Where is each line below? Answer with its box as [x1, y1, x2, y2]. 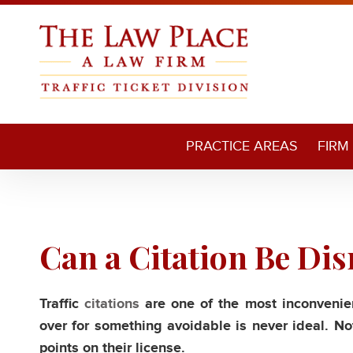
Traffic [39, 295, 85, 313]
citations [84, 295, 140, 313]
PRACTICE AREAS [185, 137, 298, 154]
